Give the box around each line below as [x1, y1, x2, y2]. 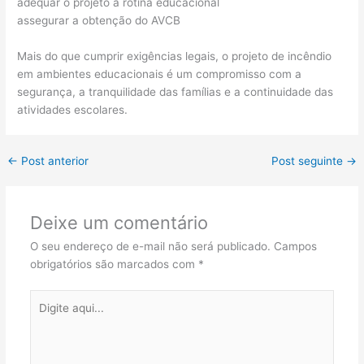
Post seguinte [271, 154, 346, 167]
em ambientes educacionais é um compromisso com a [17, 67, 302, 80]
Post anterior [18, 154, 89, 167]
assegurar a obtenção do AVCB [17, 13, 181, 27]
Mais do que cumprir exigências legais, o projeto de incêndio [17, 49, 332, 63]
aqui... [28, 310, 61, 323]
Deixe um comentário [29, 212, 208, 234]
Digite [28, 292, 59, 305]
